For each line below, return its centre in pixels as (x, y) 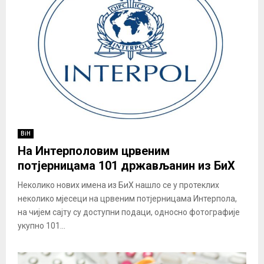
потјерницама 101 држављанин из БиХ (126, 165)
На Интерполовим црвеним (94, 151)
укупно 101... (42, 225)
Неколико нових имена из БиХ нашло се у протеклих (118, 185)
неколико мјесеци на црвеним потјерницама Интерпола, (127, 198)
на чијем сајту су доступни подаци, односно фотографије (129, 212)
